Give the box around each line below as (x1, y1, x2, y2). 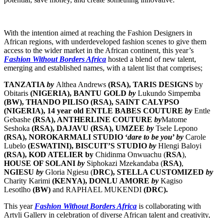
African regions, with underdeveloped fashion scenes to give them (4, 37, 206, 46)
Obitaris (4, 89, 30, 97)
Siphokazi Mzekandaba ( (85, 159, 163, 167)
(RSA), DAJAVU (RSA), (32, 124, 115, 132)
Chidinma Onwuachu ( (95, 150, 166, 159)
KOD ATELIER (29, 150, 85, 159)
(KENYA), (52, 176, 87, 185)
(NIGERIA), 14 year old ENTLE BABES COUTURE (4, 106, 185, 115)
